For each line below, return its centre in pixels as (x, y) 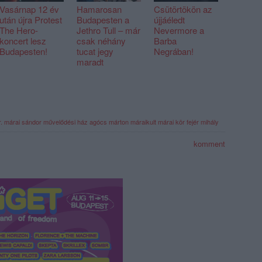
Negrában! (174, 51)
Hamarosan (99, 9)
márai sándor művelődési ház (46, 122)
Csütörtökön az (183, 9)
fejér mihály (203, 122)
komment (208, 144)
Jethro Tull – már (108, 30)
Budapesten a (103, 20)
